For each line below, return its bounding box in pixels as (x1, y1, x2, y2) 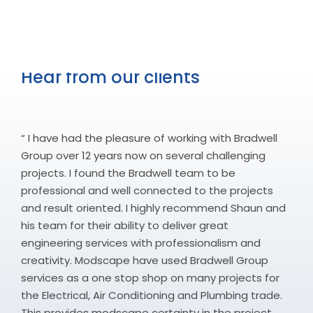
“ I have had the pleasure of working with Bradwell (21, 131, 277, 146)
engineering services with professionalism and (21, 235, 261, 251)
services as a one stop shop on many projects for (21, 270, 279, 286)
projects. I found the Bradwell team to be (21, 166, 235, 181)
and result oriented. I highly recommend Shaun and (21, 201, 286, 216)
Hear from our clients (21, 66, 200, 89)
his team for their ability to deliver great (21, 218, 228, 233)
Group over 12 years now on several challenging (21, 148, 265, 163)
